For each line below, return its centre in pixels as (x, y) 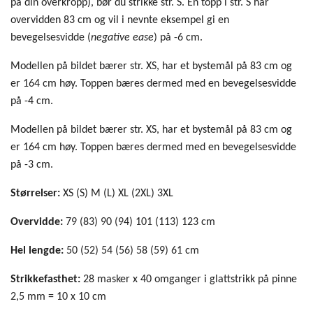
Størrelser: (37, 193)
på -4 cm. (32, 101)
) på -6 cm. (178, 37)
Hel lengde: (37, 250)
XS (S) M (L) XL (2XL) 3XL (118, 193)
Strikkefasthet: (47, 279)
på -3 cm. (32, 165)
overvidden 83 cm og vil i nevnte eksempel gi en (120, 20)
